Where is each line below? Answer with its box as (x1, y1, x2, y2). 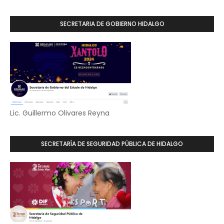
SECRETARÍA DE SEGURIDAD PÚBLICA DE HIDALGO (41, 139, 183, 148)
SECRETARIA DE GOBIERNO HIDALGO (59, 19, 164, 28)
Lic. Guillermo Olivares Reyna (10, 108, 109, 118)
